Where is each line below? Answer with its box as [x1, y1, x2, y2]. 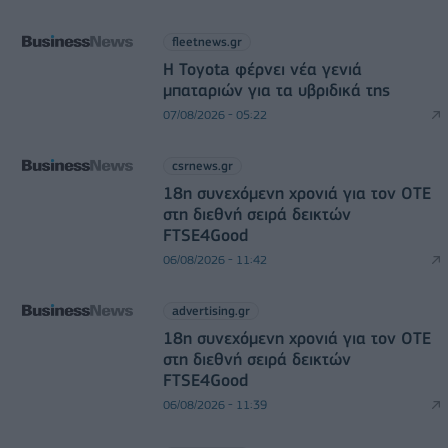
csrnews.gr [171, 157, 233, 173]
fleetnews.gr [171, 33, 242, 49]
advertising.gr [171, 302, 250, 318]
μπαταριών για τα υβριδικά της [162, 79, 390, 100]
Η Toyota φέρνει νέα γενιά [162, 58, 362, 79]
